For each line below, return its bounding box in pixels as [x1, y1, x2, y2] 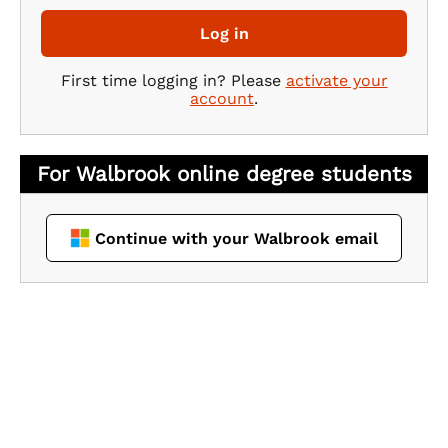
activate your [285, 70, 388, 90]
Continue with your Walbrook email [95, 228, 378, 248]
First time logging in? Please [60, 70, 286, 90]
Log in [199, 23, 249, 43]
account [190, 88, 254, 108]
